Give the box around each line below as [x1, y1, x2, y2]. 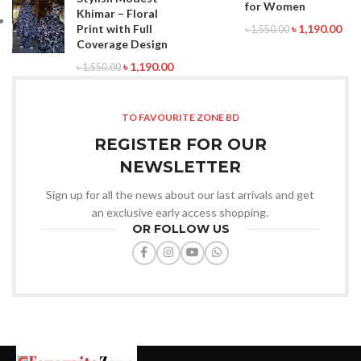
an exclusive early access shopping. [92, 205, 269, 219]
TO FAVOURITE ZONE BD [121, 110, 239, 123]
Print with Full [77, 21, 152, 35]
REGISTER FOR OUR [93, 134, 267, 154]
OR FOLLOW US [131, 221, 230, 236]
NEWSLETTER [119, 156, 242, 176]
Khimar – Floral [77, 6, 158, 20]
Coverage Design [77, 36, 168, 51]
